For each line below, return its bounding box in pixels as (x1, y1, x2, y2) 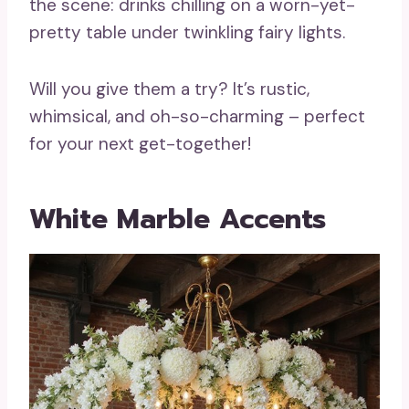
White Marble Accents (29, 198, 326, 241)
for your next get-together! (29, 132, 251, 156)
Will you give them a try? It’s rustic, (29, 78, 309, 101)
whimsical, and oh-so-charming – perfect (29, 105, 365, 129)
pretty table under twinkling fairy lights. (29, 21, 345, 45)
